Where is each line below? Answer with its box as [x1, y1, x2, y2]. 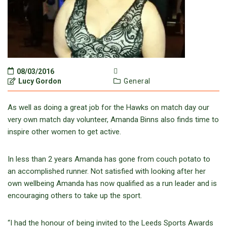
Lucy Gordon [17, 77, 61, 85]
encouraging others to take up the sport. [8, 191, 142, 200]
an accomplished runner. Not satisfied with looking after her [8, 167, 206, 176]
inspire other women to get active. [8, 127, 121, 136]
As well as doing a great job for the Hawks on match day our [8, 103, 209, 112]
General [124, 77, 150, 85]
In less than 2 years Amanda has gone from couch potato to [8, 155, 210, 164]
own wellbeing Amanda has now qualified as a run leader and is [8, 179, 217, 188]
